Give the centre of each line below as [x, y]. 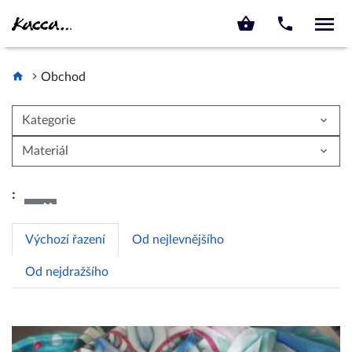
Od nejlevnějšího [178, 240]
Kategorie [49, 120]
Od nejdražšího [67, 272]
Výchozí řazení [65, 240]
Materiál [45, 151]
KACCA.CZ [34, 6]
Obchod [63, 77]
